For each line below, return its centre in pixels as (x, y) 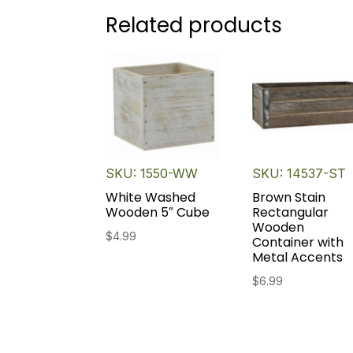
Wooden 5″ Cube (158, 212)
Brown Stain (289, 197)
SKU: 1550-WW (152, 173)
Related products (194, 26)
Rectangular (291, 212)
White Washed (151, 197)
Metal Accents (298, 257)
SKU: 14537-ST (299, 173)
